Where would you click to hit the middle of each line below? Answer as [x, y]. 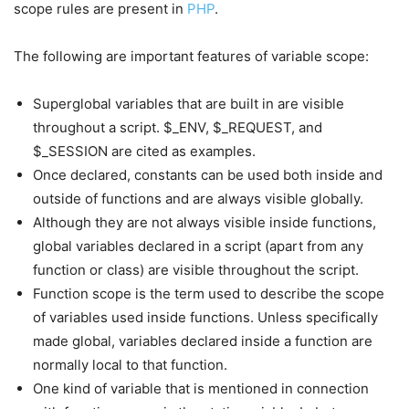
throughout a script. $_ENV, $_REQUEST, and [178, 127]
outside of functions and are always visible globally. [198, 199]
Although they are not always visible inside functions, [204, 222]
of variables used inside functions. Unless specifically [205, 317]
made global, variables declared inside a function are [203, 341]
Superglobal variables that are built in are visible [189, 104]
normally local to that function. [130, 365]
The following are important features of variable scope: [191, 56]
